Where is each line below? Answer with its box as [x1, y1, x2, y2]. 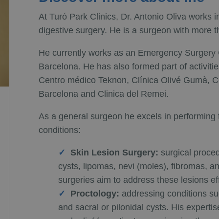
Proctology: [70, 189, 119, 198]
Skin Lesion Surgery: [70, 148, 158, 157]
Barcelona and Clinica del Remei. [38, 89, 169, 99]
